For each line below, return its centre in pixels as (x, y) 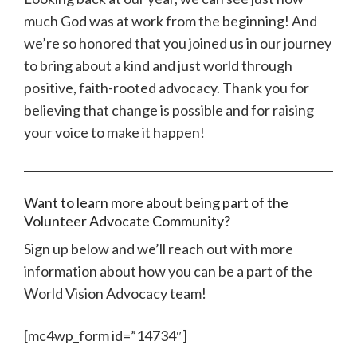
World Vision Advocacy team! (115, 293)
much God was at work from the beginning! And (171, 20)
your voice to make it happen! (114, 132)
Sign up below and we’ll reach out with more (159, 248)
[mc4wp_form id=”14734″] (106, 335)
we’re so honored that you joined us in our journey (178, 43)
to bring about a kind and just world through (158, 65)
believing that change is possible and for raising (169, 110)
